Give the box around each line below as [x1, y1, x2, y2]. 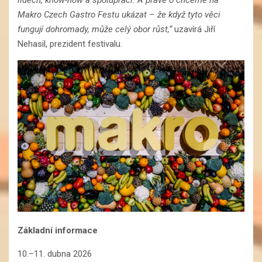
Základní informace [18, 225, 98, 236]
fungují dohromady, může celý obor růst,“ [18, 24, 174, 35]
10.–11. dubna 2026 [18, 248, 92, 259]
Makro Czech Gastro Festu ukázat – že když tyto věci [18, 9, 220, 20]
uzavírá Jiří [174, 24, 215, 35]
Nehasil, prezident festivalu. [18, 39, 122, 50]
